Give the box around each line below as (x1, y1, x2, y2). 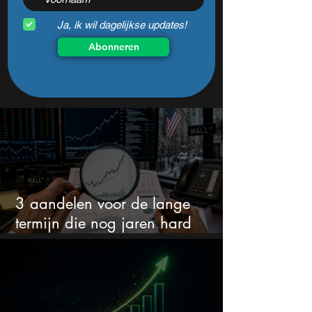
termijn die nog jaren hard (15, 213, 192, 233)
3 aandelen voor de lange (15, 194, 190, 214)
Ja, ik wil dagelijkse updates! (57, 18, 187, 31)
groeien (15, 233, 65, 253)
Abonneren (88, 40, 139, 54)
